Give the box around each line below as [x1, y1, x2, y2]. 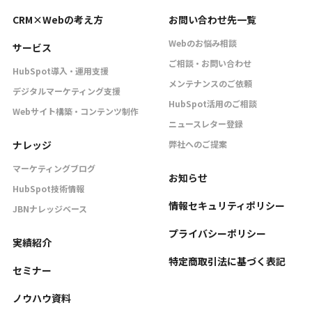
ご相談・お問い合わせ [169, 56, 251, 69]
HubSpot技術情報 [13, 182, 84, 194]
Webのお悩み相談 [169, 36, 237, 49]
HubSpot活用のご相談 [169, 97, 257, 109]
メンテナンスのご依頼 [169, 77, 252, 89]
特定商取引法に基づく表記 [169, 253, 286, 268]
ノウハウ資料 [13, 290, 71, 305]
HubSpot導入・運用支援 [13, 64, 109, 77]
